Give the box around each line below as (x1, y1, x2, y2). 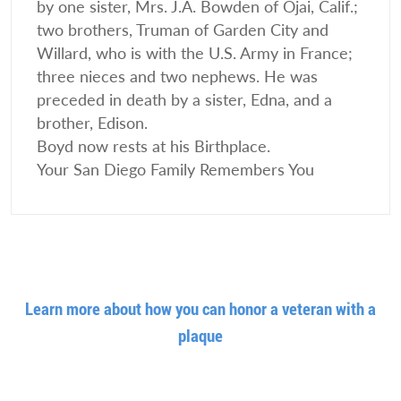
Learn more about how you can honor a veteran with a (25, 297, 376, 320)
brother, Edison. (37, 114, 148, 133)
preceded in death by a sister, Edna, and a (37, 90, 332, 110)
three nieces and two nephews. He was (37, 67, 318, 87)
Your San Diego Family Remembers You (37, 160, 314, 180)
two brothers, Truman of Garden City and (37, 21, 328, 40)
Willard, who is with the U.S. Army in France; (37, 44, 353, 64)
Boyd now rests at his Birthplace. (37, 137, 270, 157)
